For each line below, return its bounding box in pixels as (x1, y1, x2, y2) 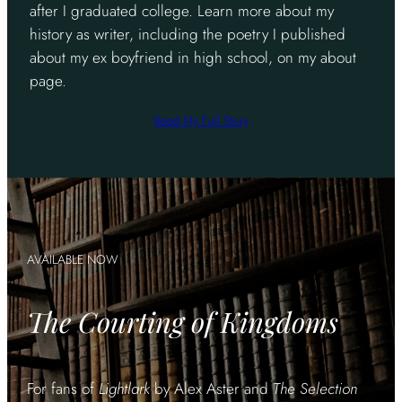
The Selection (273, 378, 358, 399)
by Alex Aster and (150, 378, 274, 399)
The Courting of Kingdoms (27, 302, 339, 341)
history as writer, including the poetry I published (29, 22, 345, 45)
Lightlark (99, 378, 151, 399)
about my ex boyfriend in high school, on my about (29, 46, 356, 68)
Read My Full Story (153, 110, 249, 129)
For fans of (27, 378, 100, 399)
